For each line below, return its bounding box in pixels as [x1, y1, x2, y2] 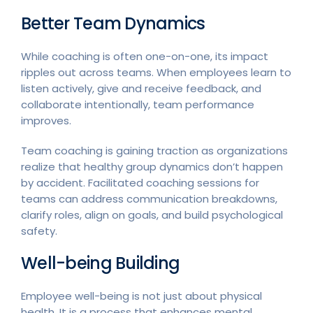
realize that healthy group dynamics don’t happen [21, 159, 283, 174]
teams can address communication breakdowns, [21, 191, 277, 206]
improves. [21, 112, 71, 128]
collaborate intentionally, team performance [21, 96, 254, 112]
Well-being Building [21, 251, 180, 275]
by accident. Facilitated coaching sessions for [21, 175, 259, 190]
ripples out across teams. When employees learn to [21, 64, 291, 80]
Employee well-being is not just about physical [21, 288, 262, 303]
